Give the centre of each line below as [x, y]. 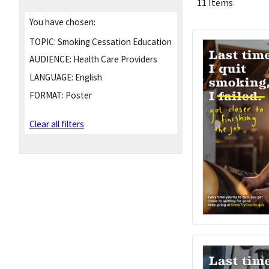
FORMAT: [47, 95]
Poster [78, 95]
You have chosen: [62, 22]
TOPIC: [43, 41]
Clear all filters [57, 124]
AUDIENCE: [50, 59]
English [88, 77]
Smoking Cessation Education [114, 41]
